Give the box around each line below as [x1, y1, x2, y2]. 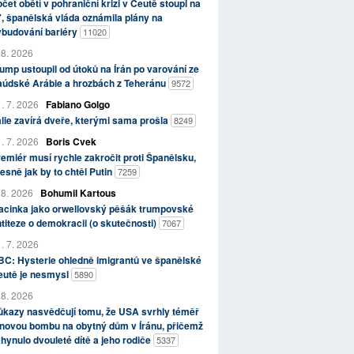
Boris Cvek [45, 134, 96, 149]
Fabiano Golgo [45, 96, 110, 111]
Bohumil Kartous [40, 185, 116, 200]
